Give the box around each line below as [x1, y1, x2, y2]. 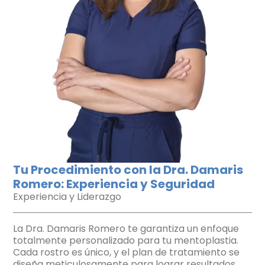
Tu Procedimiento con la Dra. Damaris [13, 161, 243, 178]
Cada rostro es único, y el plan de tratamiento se [13, 245, 240, 259]
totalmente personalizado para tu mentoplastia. [13, 233, 238, 247]
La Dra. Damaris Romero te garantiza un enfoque [13, 221, 239, 235]
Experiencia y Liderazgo [13, 189, 121, 203]
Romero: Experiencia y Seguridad [13, 175, 215, 192]
